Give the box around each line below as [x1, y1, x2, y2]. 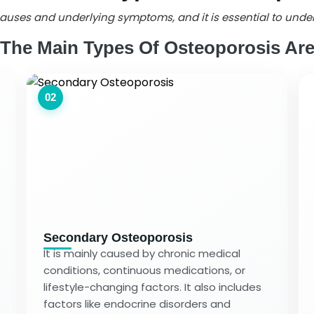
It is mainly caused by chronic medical [43, 245, 241, 261]
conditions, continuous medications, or [43, 262, 246, 278]
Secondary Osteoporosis [43, 230, 193, 245]
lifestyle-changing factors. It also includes [43, 279, 262, 294]
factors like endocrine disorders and [43, 296, 231, 311]
